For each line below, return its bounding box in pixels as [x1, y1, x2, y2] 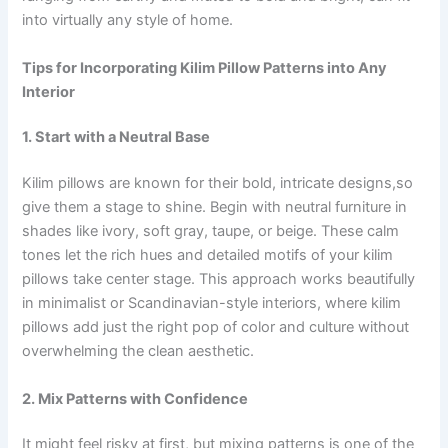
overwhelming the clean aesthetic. [22, 342, 255, 361]
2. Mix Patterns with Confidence [22, 389, 249, 408]
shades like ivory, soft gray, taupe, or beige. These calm [22, 222, 400, 241]
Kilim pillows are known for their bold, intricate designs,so [22, 174, 414, 193]
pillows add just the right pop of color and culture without [22, 318, 410, 337]
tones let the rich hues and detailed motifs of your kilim [22, 246, 394, 265]
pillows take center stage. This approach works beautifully [22, 270, 416, 289]
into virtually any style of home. [22, 11, 234, 30]
